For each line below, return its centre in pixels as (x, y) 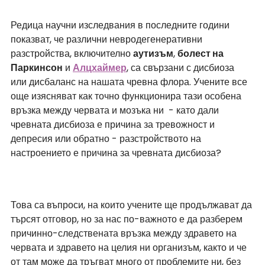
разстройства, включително (72, 54)
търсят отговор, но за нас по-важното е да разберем (128, 219)
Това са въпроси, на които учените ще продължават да (132, 205)
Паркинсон (37, 68)
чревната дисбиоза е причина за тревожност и (114, 125)
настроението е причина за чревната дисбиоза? (116, 153)
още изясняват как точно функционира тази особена (127, 96)
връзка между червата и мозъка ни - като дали (116, 111)
